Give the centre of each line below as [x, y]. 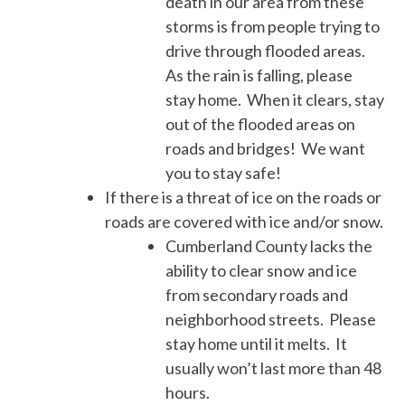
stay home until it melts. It [257, 344]
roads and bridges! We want [266, 149]
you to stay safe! [224, 173]
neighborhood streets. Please [271, 320]
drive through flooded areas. [267, 51]
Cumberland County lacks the [269, 246]
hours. [188, 393]
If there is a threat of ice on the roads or [244, 198]
